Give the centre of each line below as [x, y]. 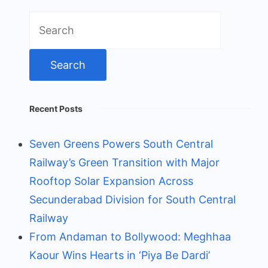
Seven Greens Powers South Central [121, 144]
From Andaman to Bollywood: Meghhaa [130, 236]
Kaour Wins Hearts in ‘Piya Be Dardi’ [120, 255]
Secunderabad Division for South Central [133, 199]
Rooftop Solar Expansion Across [111, 181]
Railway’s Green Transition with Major [124, 162]
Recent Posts [56, 108]
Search [46, 20]
